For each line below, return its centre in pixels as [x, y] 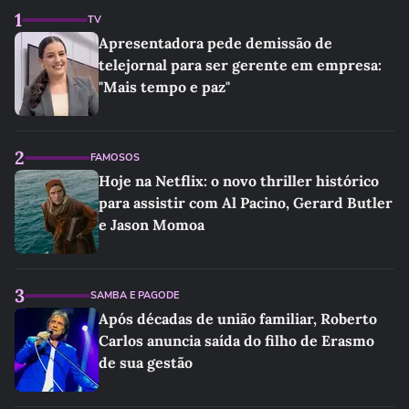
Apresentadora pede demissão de [215, 43]
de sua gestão [146, 362]
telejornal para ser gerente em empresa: [240, 65]
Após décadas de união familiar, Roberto [238, 319]
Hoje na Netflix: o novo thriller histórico [239, 181]
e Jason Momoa [152, 225]
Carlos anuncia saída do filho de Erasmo [236, 341]
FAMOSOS [115, 157]
